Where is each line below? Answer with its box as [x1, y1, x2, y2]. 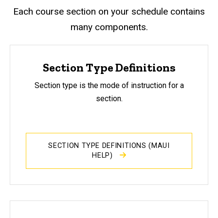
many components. [70, 21, 148, 33]
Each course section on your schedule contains [13, 6, 205, 18]
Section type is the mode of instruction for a [34, 80, 184, 90]
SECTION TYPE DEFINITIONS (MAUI [48, 141, 170, 150]
